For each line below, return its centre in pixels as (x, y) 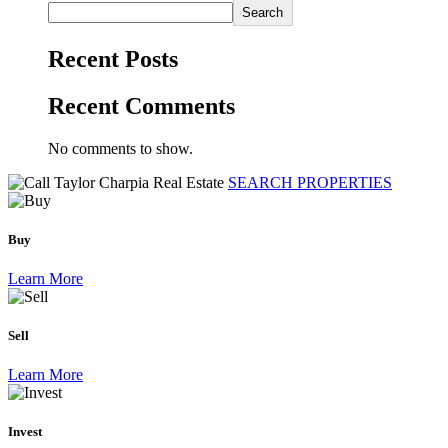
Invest (25, 432)
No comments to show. (120, 148)
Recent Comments (141, 105)
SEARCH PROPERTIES (310, 182)
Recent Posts (113, 58)
